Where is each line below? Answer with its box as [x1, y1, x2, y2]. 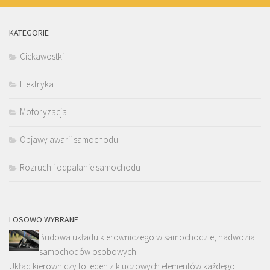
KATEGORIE [9, 27, 49, 39]
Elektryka [20, 78, 54, 90]
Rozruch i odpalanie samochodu [20, 162, 140, 174]
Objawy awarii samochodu [20, 134, 118, 146]
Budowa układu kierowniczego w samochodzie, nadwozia [39, 231, 255, 243]
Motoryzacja [20, 106, 67, 118]
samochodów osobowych [39, 246, 136, 258]
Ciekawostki [20, 51, 64, 63]
